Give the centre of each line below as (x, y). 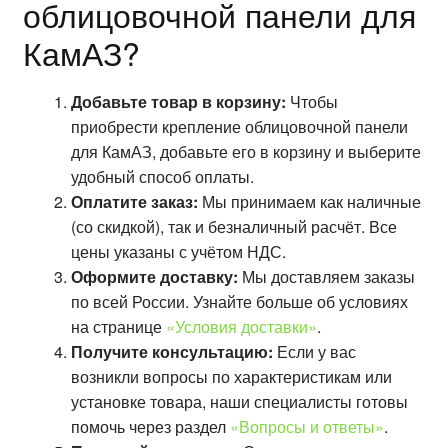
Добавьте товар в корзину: (178, 101)
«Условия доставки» (241, 326)
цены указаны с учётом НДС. (178, 251)
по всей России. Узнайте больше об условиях (239, 301)
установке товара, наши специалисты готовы (239, 401)
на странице (118, 326)
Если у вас (314, 351)
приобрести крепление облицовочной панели (239, 126)
